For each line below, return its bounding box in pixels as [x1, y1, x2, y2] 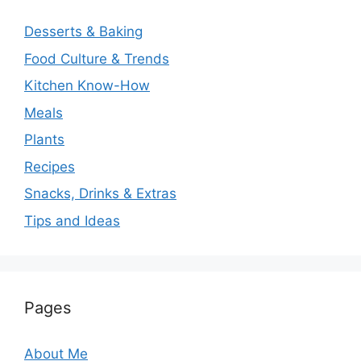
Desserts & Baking [24, 23, 143, 40]
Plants [24, 131, 64, 148]
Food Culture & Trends [24, 50, 169, 67]
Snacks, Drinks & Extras [24, 185, 176, 202]
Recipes [24, 158, 75, 175]
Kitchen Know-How [24, 77, 150, 94]
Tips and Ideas [24, 212, 120, 229]
